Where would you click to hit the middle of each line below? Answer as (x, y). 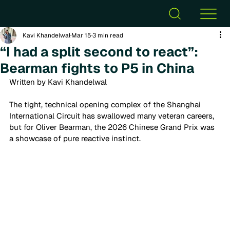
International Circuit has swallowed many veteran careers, (113, 116)
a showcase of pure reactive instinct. (76, 138)
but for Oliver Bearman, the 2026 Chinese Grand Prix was (113, 127)
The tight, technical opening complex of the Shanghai (106, 104)
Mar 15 (81, 35)
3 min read (108, 35)
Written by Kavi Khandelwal (58, 82)
